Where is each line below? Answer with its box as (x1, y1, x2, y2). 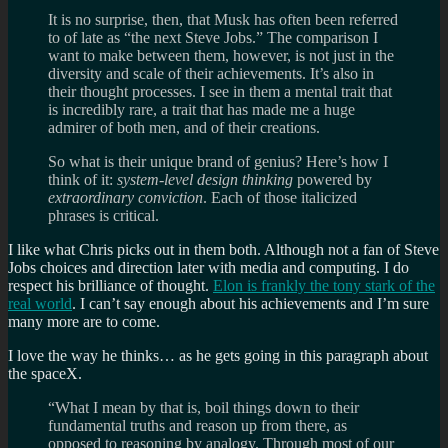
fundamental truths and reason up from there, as (48, 416, 347, 434)
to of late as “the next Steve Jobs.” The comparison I (48, 28, 378, 46)
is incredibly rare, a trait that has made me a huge (48, 100, 355, 118)
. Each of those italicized (203, 188, 357, 206)
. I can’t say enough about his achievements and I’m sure (72, 294, 429, 312)
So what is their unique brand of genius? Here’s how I (48, 152, 388, 170)
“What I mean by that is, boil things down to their (48, 398, 359, 416)
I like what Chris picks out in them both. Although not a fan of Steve (8, 240, 439, 258)
